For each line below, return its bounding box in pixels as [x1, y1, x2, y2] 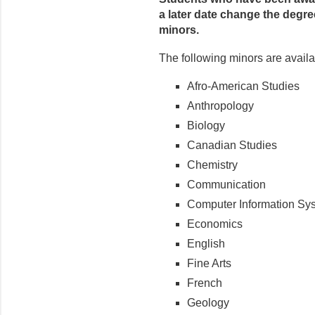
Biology [187, 119, 225, 131]
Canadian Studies [187, 139, 277, 151]
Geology [187, 296, 229, 309]
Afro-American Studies [187, 80, 300, 92]
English [187, 237, 225, 250]
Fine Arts [187, 257, 231, 269]
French [187, 276, 222, 289]
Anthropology [187, 99, 254, 112]
